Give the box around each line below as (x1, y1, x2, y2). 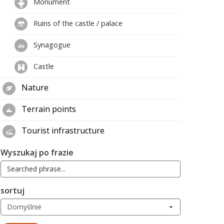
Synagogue (31, 39, 70, 49)
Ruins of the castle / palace (31, 17, 122, 28)
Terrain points (19, 103, 76, 114)
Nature (19, 82, 48, 93)
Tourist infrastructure (19, 125, 104, 136)
